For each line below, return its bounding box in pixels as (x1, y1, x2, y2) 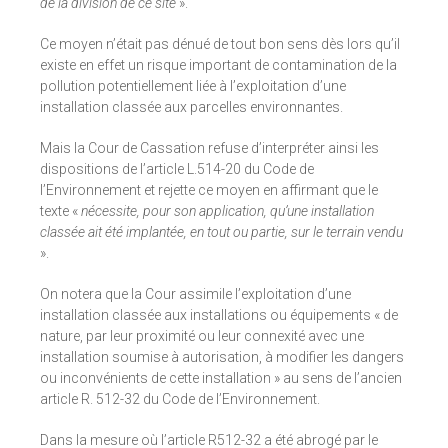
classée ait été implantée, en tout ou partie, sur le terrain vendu (40, 224, 403, 241)
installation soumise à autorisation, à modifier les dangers (40, 349, 404, 366)
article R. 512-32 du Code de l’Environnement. (40, 391, 320, 408)
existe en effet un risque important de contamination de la (40, 57, 397, 74)
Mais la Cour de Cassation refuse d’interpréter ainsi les (40, 140, 379, 157)
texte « (40, 203, 81, 220)
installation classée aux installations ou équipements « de (40, 307, 398, 324)
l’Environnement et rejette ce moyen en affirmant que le (40, 182, 378, 199)
